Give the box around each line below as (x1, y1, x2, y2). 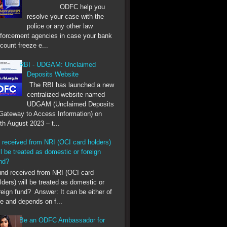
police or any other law (27, 22, 93, 30)
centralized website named (27, 91, 105, 99)
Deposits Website (27, 70, 79, 78)
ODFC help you (19, 3, 105, 11)
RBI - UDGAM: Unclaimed (19, 60, 96, 68)
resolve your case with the (27, 13, 104, 21)
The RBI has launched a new (19, 81, 115, 89)
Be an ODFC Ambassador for (19, 216, 105, 224)
